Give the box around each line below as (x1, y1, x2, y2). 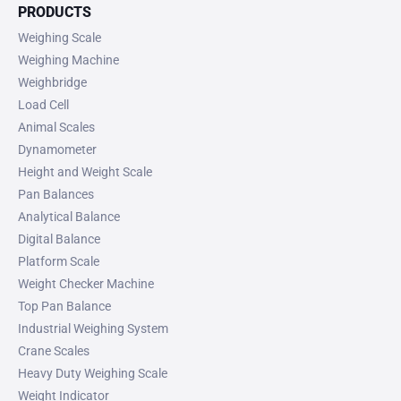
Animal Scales (18, 119, 95, 134)
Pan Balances (18, 186, 94, 201)
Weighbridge (18, 74, 87, 90)
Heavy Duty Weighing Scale (18, 365, 167, 380)
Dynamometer (18, 141, 97, 157)
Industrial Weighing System (18, 320, 168, 336)
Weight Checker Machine (18, 276, 154, 291)
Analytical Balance (18, 209, 120, 224)
